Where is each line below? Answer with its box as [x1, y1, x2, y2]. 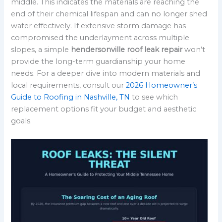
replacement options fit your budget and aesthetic [11, 105, 197, 114]
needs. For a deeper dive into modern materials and [11, 69, 201, 78]
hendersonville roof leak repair [71, 45, 183, 55]
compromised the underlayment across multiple [11, 33, 190, 43]
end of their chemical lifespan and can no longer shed [11, 9, 208, 19]
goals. [11, 116, 32, 126]
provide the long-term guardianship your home [11, 57, 186, 66]
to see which [130, 93, 178, 102]
